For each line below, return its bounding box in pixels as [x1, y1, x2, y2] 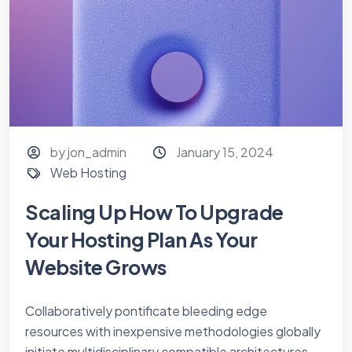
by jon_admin [50, 143, 127, 160]
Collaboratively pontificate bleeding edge [25, 302, 267, 319]
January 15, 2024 [175, 143, 273, 160]
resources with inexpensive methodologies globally [25, 322, 321, 339]
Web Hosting [50, 163, 127, 181]
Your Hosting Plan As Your [25, 226, 258, 252]
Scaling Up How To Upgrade [25, 199, 284, 225]
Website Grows [25, 254, 167, 280]
